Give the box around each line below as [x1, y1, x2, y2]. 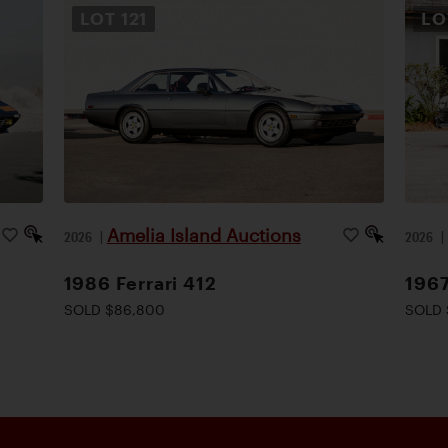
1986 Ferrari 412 [63, 272, 217, 293]
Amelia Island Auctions [106, 224, 301, 245]
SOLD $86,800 [63, 300, 165, 318]
